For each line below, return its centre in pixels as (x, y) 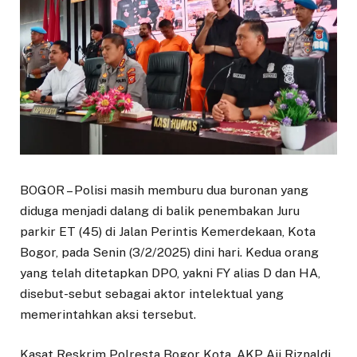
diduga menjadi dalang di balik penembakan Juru (160, 211)
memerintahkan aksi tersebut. (108, 315)
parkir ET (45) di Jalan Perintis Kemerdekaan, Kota (168, 232)
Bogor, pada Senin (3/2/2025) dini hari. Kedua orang (169, 253)
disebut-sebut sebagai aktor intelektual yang (152, 294)
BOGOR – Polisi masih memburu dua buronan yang (164, 190)
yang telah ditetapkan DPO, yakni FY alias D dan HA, (170, 273)
